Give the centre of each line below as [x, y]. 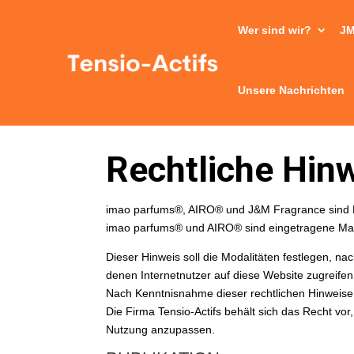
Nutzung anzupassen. [161, 330]
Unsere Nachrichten [292, 90]
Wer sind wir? [275, 30]
